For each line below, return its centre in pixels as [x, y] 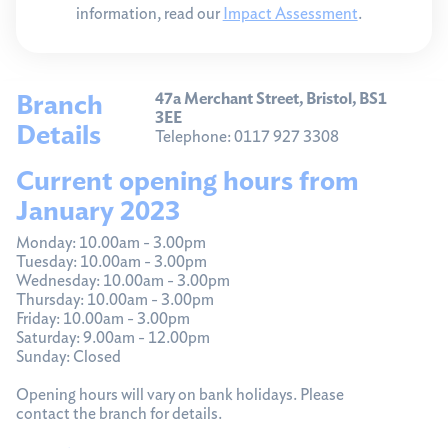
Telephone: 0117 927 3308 [248, 136]
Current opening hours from [187, 179]
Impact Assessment [290, 13]
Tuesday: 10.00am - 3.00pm [111, 261]
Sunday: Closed [68, 356]
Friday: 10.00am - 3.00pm [103, 318]
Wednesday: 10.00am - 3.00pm [123, 280]
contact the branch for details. [125, 413]
